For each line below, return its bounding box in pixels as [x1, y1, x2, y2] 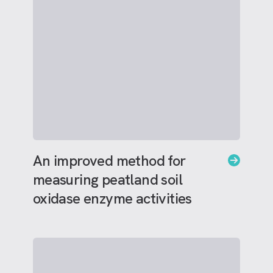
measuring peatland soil [32, 170, 183, 189]
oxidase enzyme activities [32, 189, 192, 208]
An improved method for [32, 151, 186, 170]
